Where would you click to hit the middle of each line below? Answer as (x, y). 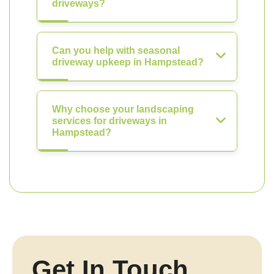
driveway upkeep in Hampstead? (128, 62)
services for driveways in (109, 121)
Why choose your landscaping (123, 109)
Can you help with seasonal (116, 50)
